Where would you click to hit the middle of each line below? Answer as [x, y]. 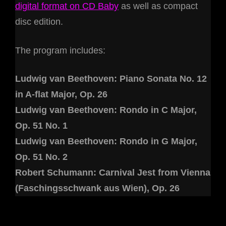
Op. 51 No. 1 [41, 125]
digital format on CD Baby [67, 6]
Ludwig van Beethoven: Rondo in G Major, [106, 141]
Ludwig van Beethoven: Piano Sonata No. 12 [111, 78]
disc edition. [39, 22]
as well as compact [158, 6]
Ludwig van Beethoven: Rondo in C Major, [106, 110]
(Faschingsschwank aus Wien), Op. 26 [97, 188]
